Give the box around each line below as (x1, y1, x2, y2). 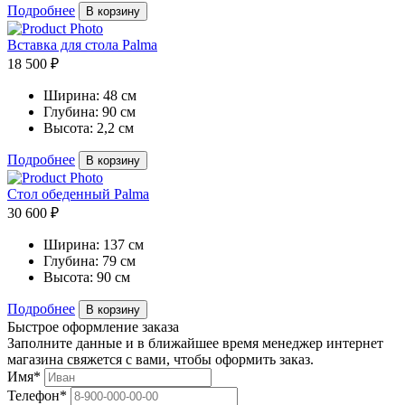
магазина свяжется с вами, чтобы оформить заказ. (7, 352, 314, 367)
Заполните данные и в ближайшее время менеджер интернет (7, 335, 383, 351)
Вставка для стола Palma (7, 37, 157, 52)
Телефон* (7, 388, 67, 403)
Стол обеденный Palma (7, 186, 149, 202)
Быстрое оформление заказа (7, 319, 179, 334)
